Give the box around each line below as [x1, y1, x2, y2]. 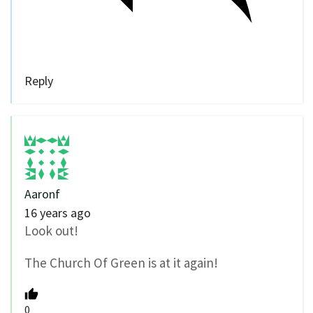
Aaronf [24, 185, 60, 202]
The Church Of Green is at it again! [24, 254, 218, 272]
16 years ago [24, 204, 91, 221]
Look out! [24, 221, 78, 239]
